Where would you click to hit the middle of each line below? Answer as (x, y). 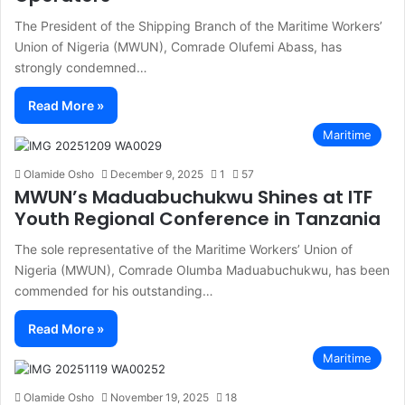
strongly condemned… (81, 68)
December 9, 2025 (157, 174)
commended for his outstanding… (114, 291)
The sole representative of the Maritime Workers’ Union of (184, 250)
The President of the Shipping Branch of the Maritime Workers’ (199, 26)
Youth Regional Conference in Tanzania (198, 219)
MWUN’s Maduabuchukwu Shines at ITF (194, 198)
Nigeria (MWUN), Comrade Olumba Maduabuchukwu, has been (202, 270)
